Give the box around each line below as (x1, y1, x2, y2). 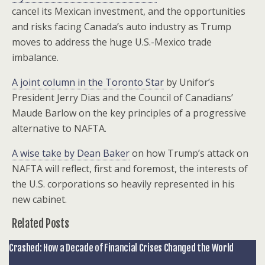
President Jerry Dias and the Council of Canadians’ (12, 91, 233, 104)
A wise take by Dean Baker (12, 147, 130, 160)
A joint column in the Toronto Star (12, 76, 164, 89)
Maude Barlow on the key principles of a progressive (12, 106, 246, 119)
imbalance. (12, 51, 59, 64)
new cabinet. (12, 193, 67, 206)
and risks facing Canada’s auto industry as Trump (12, 20, 231, 33)
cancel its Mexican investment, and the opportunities (12, 5, 245, 18)
